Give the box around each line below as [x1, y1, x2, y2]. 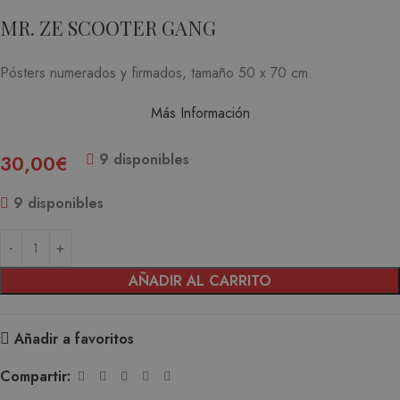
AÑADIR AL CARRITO [129, 270, 271, 291]
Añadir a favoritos [13, 328, 134, 349]
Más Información [150, 102, 250, 123]
